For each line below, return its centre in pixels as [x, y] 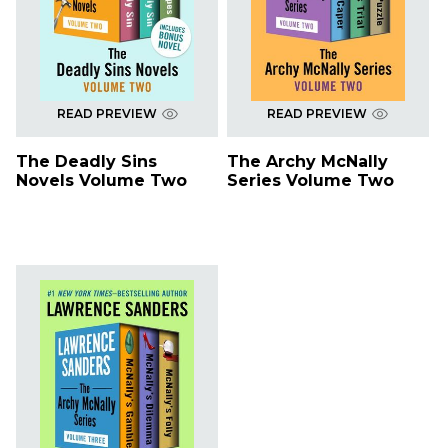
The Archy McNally [307, 162]
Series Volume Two [310, 181]
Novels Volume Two [101, 181]
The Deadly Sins [86, 162]
